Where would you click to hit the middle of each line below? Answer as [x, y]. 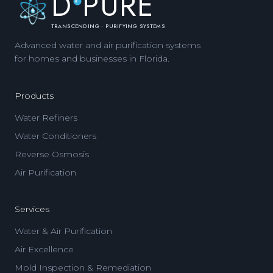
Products [34, 96]
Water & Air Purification [63, 231]
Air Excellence [44, 250]
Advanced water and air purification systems [108, 45]
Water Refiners [46, 118]
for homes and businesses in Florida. [92, 59]
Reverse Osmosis [52, 154]
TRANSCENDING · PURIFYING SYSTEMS [108, 26]
